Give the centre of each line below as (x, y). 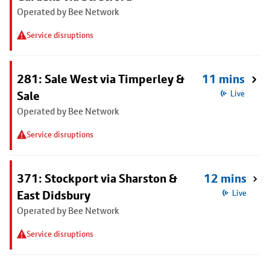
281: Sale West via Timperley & (101, 79)
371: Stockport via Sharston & (97, 178)
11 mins (223, 79)
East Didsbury (54, 195)
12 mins (225, 178)
